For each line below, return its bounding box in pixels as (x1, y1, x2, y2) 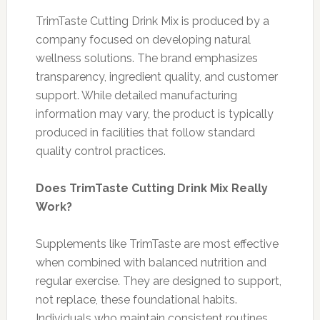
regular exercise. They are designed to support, (35, 274, 281, 288)
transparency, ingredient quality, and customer (35, 69, 278, 84)
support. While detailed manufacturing (35, 88, 237, 102)
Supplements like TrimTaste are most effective (35, 236, 279, 251)
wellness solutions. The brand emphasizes (35, 51, 258, 65)
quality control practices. (35, 144, 166, 158)
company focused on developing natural (35, 32, 251, 46)
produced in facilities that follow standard (35, 125, 255, 139)
